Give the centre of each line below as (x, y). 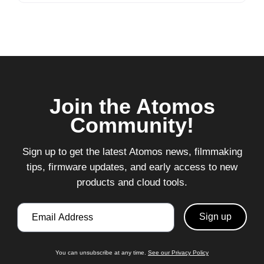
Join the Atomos (132, 107)
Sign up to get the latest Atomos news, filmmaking (132, 152)
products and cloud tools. (132, 183)
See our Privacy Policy (178, 253)
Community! (132, 126)
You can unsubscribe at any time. (102, 253)
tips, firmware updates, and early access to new (132, 167)
